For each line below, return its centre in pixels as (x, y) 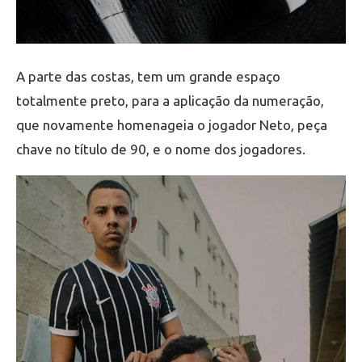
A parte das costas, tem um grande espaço (148, 76)
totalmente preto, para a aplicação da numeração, (170, 100)
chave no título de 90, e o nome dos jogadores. (161, 149)
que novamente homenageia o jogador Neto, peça (172, 124)
